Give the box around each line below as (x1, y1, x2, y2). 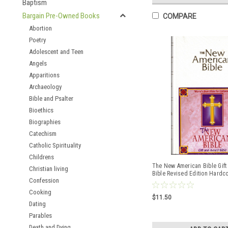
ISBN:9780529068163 (152, 178, 208, 185)
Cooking (29, 188, 51, 196)
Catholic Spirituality (29, 141, 81, 149)
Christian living (29, 165, 68, 173)
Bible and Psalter (29, 95, 73, 102)
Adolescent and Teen (29, 48, 83, 55)
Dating (29, 200, 46, 208)
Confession (29, 177, 59, 184)
